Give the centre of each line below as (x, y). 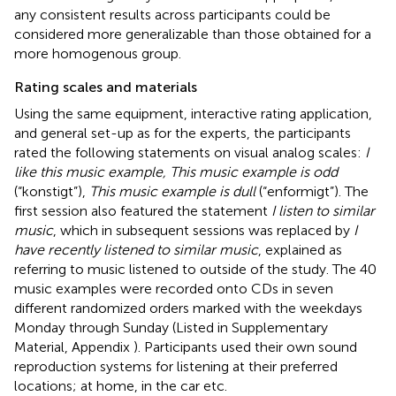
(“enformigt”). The (312, 191)
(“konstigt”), (52, 191)
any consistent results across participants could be (172, 14)
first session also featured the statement (143, 210)
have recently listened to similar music (136, 249)
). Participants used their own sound (245, 346)
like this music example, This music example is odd (176, 171)
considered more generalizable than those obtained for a (193, 34)
